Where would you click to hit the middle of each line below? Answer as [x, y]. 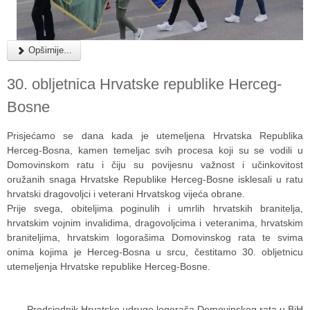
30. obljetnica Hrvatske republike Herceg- [144, 84]
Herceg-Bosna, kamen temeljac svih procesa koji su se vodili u [155, 151]
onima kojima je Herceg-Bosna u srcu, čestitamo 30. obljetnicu [155, 252]
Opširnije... [49, 51]
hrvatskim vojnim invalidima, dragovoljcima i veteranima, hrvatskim [155, 223]
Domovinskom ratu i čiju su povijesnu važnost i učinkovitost [155, 165]
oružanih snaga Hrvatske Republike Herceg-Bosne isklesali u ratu [155, 180]
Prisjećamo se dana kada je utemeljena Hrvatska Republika [155, 136]
